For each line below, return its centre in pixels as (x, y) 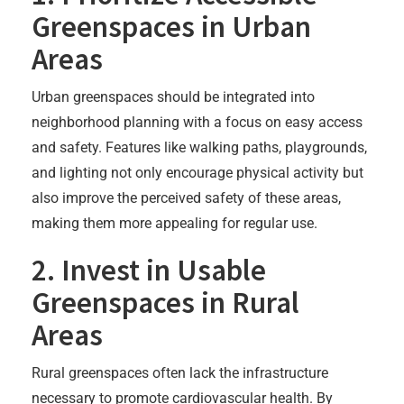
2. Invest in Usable (149, 270)
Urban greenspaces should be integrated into (173, 96)
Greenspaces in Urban (171, 26)
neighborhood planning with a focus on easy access (197, 122)
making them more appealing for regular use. (174, 223)
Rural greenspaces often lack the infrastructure (180, 372)
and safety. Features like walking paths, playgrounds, (199, 147)
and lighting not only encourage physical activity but (197, 172)
